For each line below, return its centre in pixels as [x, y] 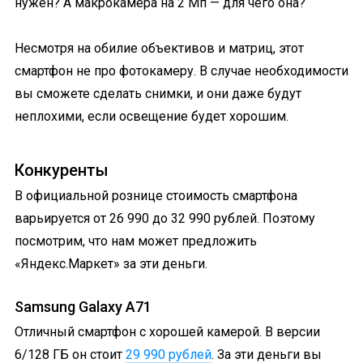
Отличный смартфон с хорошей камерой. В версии [167, 331]
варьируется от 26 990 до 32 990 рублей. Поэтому [165, 218]
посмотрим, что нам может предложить [136, 241]
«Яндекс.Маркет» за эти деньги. [111, 263]
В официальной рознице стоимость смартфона [156, 195]
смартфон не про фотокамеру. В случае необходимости [181, 70]
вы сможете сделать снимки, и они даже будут [158, 93]
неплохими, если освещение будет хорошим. [152, 116]
